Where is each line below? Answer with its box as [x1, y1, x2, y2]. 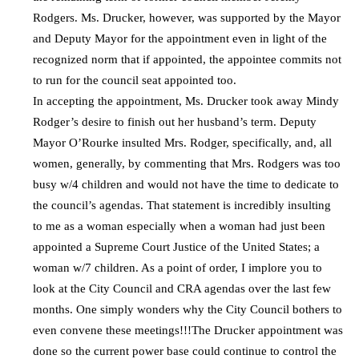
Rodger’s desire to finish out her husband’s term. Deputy [33, 115, 317, 129]
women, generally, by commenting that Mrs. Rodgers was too [33, 157, 341, 171]
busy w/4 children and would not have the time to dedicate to [33, 178, 339, 192]
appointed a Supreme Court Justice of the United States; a [33, 240, 320, 254]
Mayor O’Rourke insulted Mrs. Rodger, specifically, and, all [33, 136, 332, 150]
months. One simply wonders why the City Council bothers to [33, 303, 342, 317]
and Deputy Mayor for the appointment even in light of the [33, 32, 327, 46]
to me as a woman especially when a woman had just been [33, 220, 325, 233]
